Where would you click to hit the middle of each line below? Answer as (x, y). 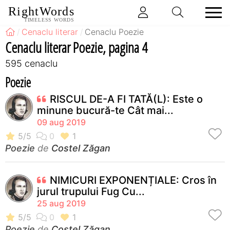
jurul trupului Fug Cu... (91, 191)
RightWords (41, 12)
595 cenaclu (31, 63)
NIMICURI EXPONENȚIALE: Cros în (133, 180)
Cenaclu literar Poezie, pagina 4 (76, 47)
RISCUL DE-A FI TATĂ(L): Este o (126, 99)
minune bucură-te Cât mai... (105, 110)
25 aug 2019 (61, 203)
